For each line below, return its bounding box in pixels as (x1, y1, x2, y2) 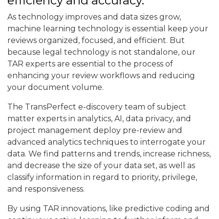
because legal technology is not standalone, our (7, 47, 196, 57)
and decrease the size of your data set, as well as (7, 161, 195, 170)
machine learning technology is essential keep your (7, 24, 208, 33)
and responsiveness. (7, 184, 85, 194)
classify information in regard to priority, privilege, (7, 173, 197, 182)
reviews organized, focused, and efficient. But (7, 36, 185, 45)
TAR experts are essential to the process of (7, 59, 173, 68)
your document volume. (7, 83, 104, 92)
